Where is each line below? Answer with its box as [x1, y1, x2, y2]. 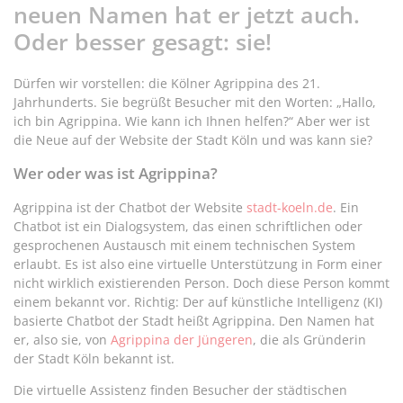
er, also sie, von [13, 331, 111, 349]
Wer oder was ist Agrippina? [13, 163, 218, 184]
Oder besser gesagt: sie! [13, 25, 272, 57]
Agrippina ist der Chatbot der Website [13, 199, 246, 217]
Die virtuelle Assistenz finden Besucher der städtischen [13, 381, 347, 399]
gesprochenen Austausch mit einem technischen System [13, 237, 355, 255]
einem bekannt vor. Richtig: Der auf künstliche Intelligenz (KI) [13, 293, 382, 311]
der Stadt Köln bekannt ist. [13, 350, 175, 368]
